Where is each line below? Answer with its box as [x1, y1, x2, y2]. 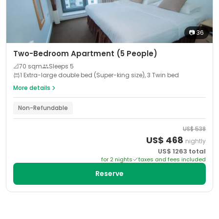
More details [13, 84, 50, 92]
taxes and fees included [138, 155, 206, 163]
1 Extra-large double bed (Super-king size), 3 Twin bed [20, 71, 179, 79]
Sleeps [49, 62, 70, 70]
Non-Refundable [18, 104, 68, 112]
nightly [185, 137, 206, 145]
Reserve [95, 169, 124, 178]
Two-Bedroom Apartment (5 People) [13, 48, 157, 59]
